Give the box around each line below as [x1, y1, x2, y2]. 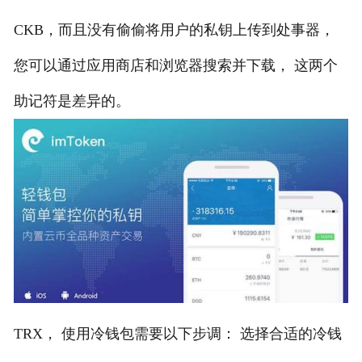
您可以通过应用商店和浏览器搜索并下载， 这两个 [13, 57, 338, 74]
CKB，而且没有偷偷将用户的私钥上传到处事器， [13, 21, 335, 38]
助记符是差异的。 [13, 92, 130, 109]
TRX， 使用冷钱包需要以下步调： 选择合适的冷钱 [13, 325, 342, 342]
